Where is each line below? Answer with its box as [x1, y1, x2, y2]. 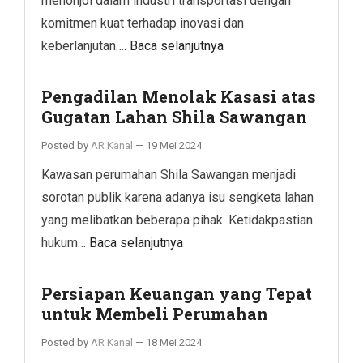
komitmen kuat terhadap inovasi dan [41, 15, 244, 31]
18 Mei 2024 [146, 335, 202, 348]
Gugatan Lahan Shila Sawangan [41, 105, 307, 127]
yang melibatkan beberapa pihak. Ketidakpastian [41, 211, 313, 228]
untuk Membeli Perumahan [41, 302, 268, 324]
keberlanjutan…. [41, 37, 130, 53]
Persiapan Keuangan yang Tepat [41, 282, 312, 304]
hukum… [41, 234, 89, 250]
